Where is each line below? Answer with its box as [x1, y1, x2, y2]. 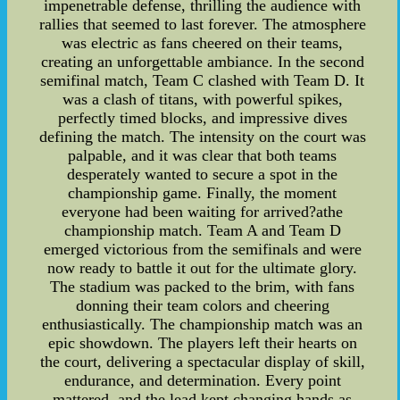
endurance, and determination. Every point [63, 371, 341, 390]
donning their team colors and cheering [75, 296, 329, 315]
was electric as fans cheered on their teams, [62, 34, 344, 53]
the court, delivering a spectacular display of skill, [39, 353, 365, 371]
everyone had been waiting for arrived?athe [62, 203, 344, 221]
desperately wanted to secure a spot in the [67, 165, 338, 184]
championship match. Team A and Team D [63, 221, 341, 240]
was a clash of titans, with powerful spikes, [62, 90, 343, 109]
